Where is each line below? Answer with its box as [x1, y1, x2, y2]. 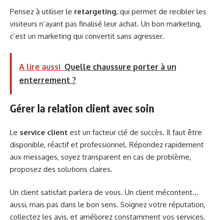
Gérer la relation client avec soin [10, 102, 154, 115]
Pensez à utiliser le [10, 6, 74, 16]
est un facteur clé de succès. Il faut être [68, 127, 202, 137]
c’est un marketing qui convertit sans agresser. [10, 31, 164, 41]
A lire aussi [19, 62, 60, 72]
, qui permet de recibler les [116, 6, 206, 16]
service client [20, 127, 68, 137]
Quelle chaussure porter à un [64, 62, 176, 72]
